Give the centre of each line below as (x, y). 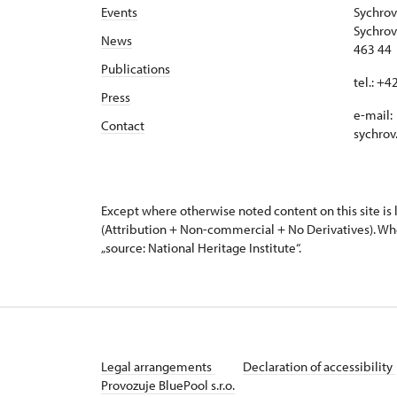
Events (119, 12)
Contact (123, 125)
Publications (136, 69)
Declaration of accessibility (319, 366)
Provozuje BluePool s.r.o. (168, 385)
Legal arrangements (158, 366)
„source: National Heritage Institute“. (201, 248)
